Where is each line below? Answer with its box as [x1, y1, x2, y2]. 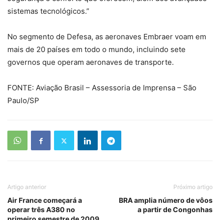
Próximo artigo [173, 183, 213, 191]
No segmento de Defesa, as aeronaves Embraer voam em [7, 32, 206, 41]
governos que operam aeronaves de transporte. [7, 57, 174, 67]
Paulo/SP [7, 96, 39, 105]
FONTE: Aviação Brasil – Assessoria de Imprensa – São [7, 83, 196, 92]
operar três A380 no [7, 205, 75, 214]
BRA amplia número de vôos [119, 196, 213, 204]
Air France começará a [7, 196, 82, 204]
